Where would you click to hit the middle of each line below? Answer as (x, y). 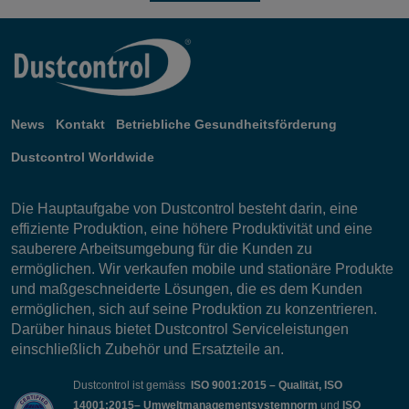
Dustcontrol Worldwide (83, 157)
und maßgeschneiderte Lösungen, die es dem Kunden (187, 289)
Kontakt (80, 124)
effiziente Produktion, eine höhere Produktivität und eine (192, 229)
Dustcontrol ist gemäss (132, 385)
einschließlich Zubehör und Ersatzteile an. (147, 349)
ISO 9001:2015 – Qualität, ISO (267, 385)
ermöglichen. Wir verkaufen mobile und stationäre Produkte (202, 269)
